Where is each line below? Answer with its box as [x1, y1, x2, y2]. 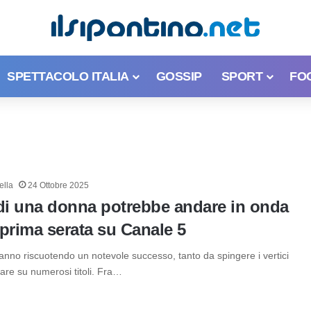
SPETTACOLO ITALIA [7, 69, 129, 83]
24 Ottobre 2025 [28, 180, 89, 190]
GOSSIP [155, 69, 202, 83]
